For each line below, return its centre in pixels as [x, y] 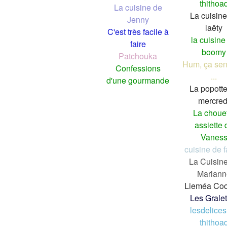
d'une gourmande [138, 80]
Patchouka [138, 56]
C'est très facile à [138, 31]
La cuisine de [138, 7]
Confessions [138, 68]
